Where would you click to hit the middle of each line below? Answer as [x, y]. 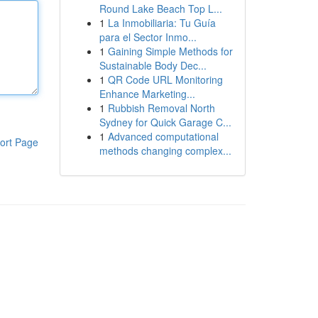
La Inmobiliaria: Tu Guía [161, 23]
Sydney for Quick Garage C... [165, 122]
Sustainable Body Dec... [153, 65]
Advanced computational [163, 136]
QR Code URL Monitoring [165, 79]
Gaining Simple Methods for [170, 51]
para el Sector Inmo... [148, 37]
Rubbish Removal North [161, 108]
